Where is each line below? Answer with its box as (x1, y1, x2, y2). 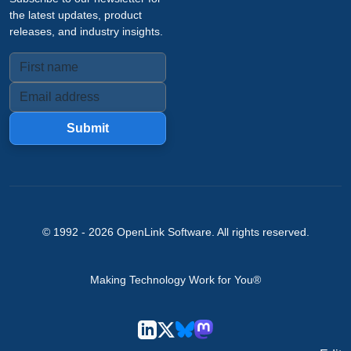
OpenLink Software (116, 226, 212, 238)
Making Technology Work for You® (90, 273, 261, 286)
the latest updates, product (9, 9, 142, 21)
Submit (67, 121, 109, 135)
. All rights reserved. (211, 226, 309, 238)
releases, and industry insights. (9, 25, 163, 38)
